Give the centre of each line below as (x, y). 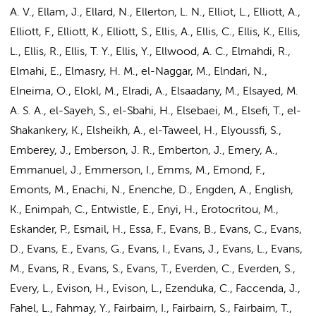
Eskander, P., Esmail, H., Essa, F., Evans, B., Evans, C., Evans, (156, 230)
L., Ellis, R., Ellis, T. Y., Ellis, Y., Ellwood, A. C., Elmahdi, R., (150, 52)
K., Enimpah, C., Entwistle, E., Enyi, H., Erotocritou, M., (144, 210)
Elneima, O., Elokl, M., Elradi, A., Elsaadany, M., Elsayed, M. (154, 92)
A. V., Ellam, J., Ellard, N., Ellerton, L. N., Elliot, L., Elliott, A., (155, 13)
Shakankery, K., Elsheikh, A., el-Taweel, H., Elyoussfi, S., (146, 131)
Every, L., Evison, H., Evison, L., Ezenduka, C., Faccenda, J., (155, 289)
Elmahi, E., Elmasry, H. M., (75, 72)
